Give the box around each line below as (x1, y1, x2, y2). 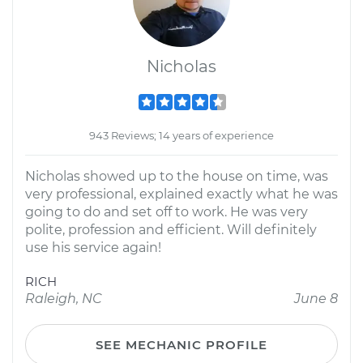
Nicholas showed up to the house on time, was (25, 169, 328, 184)
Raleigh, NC (25, 291, 102, 306)
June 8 (294, 291, 338, 306)
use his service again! (25, 240, 161, 255)
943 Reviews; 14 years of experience (89, 129, 274, 142)
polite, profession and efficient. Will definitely (25, 222, 317, 237)
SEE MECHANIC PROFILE (96, 337, 267, 352)
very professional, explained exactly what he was (25, 186, 338, 202)
